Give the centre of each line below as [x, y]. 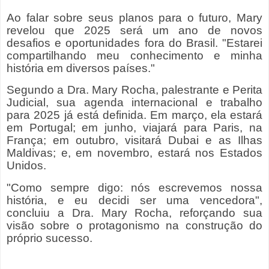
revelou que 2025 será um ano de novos [134, 30]
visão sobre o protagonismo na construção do [134, 226]
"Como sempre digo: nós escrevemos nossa [134, 188]
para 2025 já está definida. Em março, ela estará [134, 115]
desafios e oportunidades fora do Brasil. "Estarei [134, 43]
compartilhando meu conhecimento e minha [134, 55]
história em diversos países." [81, 68]
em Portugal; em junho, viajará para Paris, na [134, 128]
